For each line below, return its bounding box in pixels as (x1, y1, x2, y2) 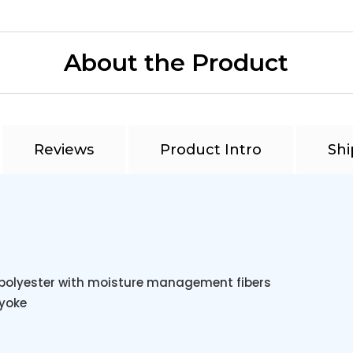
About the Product (64, 48, 289, 77)
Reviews (33, 141, 94, 158)
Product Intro (159, 141, 262, 158)
